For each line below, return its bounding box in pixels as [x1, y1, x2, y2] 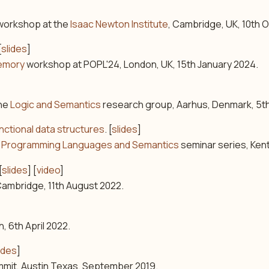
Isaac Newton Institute [70, 17, 169, 31]
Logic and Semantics [10, 98, 101, 112]
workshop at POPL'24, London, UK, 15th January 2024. [25, 57, 259, 71]
